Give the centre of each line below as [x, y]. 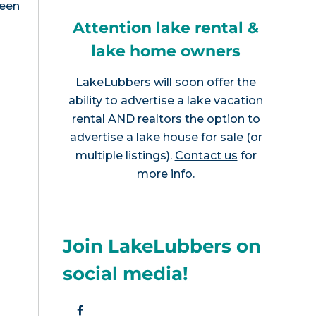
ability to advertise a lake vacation [166, 100]
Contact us [206, 155]
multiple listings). [125, 155]
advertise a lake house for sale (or [166, 137]
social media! [126, 273]
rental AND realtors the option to [166, 119]
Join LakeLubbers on [162, 246]
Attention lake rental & [166, 28]
